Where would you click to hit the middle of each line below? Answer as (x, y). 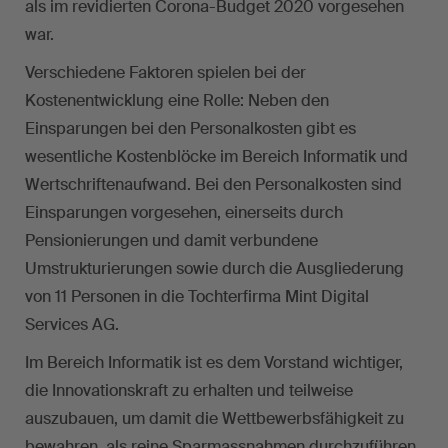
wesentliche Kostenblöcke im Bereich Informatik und (216, 157)
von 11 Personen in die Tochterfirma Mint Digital (197, 297)
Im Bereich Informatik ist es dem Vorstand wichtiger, (214, 363)
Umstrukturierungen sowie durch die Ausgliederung (214, 269)
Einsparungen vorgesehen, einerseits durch (184, 213)
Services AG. (72, 325)
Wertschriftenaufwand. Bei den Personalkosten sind (213, 185)
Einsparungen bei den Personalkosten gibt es (190, 129)
